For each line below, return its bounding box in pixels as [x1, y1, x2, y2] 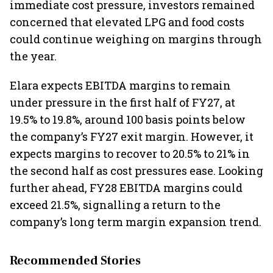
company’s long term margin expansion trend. [10, 214, 261, 229]
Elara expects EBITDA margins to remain [10, 78, 231, 93]
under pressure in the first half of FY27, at [10, 95, 235, 110]
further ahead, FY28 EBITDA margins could [10, 180, 243, 195]
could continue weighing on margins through [10, 32, 262, 46]
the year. [10, 49, 57, 63]
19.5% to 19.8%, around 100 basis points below [10, 112, 246, 127]
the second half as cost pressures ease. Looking [10, 163, 263, 178]
